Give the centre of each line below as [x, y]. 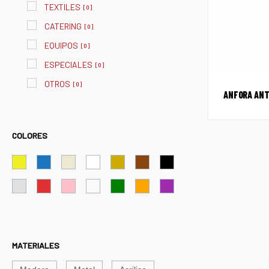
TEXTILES [62, 7]
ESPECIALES [68, 65]
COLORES [30, 136]
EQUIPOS [61, 46]
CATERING [63, 26]
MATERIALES [36, 246]
